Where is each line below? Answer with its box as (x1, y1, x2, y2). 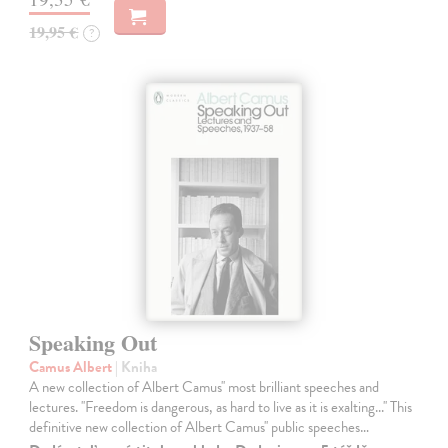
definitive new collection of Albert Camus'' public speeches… (29, 416, 370, 439)
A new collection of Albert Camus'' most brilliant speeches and (29, 376, 380, 399)
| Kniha (115, 356, 158, 379)
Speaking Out (29, 326, 158, 360)
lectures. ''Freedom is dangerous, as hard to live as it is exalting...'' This (29, 396, 413, 419)
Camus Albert (29, 356, 116, 379)
